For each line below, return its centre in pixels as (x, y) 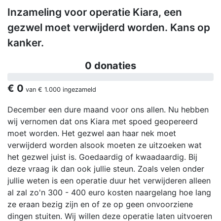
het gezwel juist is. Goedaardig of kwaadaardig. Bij (102, 157)
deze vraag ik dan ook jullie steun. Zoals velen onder (106, 169)
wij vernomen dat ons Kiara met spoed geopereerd (103, 122)
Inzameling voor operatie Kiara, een (95, 12)
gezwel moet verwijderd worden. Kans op (109, 28)
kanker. (26, 43)
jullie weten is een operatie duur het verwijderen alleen (109, 181)
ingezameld (78, 90)
